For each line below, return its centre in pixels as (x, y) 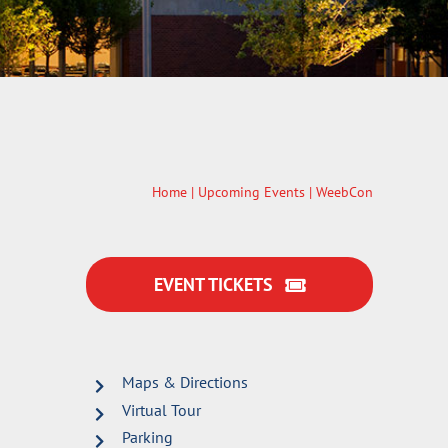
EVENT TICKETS (213, 284)
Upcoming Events (251, 191)
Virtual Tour (162, 409)
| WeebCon (338, 191)
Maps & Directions (185, 382)
